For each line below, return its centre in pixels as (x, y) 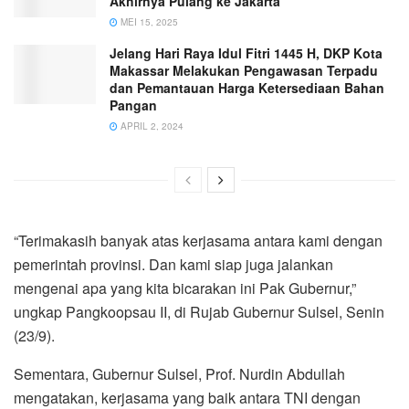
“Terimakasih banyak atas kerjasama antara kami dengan (198, 241)
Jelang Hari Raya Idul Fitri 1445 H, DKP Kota (246, 53)
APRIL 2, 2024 (151, 126)
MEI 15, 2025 (148, 22)
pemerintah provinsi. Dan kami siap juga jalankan (173, 265)
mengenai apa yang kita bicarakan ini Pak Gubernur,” (185, 288)
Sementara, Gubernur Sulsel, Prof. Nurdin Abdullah (179, 374)
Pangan (133, 105)
